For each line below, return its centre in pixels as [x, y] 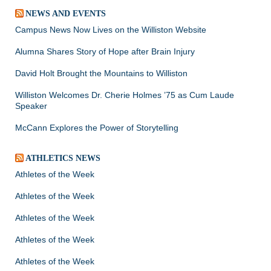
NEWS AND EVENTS [66, 13]
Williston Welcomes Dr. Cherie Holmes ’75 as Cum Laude [125, 95]
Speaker [31, 106]
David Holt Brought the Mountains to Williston [101, 73]
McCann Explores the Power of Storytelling [97, 127]
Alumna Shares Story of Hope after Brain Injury [105, 51]
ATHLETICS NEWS [63, 158]
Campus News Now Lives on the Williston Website [111, 29]
